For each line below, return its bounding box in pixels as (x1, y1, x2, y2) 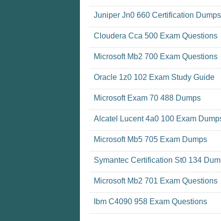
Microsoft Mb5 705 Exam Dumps (94, 135, 207, 144)
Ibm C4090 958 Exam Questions (94, 197, 207, 206)
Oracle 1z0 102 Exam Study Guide (94, 73, 215, 81)
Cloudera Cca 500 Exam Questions (94, 32, 218, 40)
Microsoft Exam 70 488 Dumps (94, 94, 201, 102)
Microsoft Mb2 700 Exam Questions (94, 52, 218, 61)
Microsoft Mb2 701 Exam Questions (94, 177, 218, 185)
